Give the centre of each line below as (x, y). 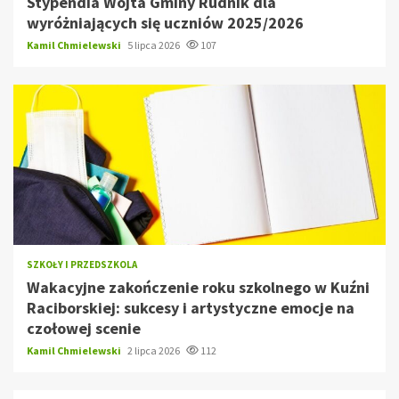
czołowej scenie (84, 329)
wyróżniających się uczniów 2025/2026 (165, 23)
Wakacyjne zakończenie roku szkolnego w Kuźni (198, 288)
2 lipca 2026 (155, 351)
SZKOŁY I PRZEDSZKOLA (82, 265)
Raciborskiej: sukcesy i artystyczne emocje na (191, 308)
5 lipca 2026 (155, 45)
